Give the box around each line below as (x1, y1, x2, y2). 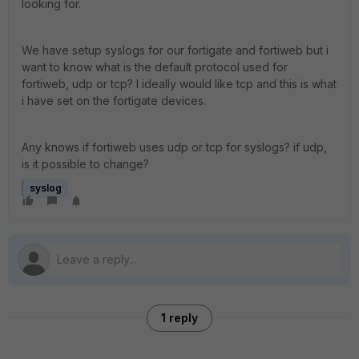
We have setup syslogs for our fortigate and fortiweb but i (22, 43, 329, 57)
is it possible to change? (22, 157, 149, 171)
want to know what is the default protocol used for (22, 60, 288, 74)
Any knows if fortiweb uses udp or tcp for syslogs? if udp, (22, 140, 327, 154)
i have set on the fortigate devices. (22, 94, 206, 107)
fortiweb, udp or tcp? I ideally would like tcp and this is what (22, 77, 337, 91)
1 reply (161, 311, 198, 325)
